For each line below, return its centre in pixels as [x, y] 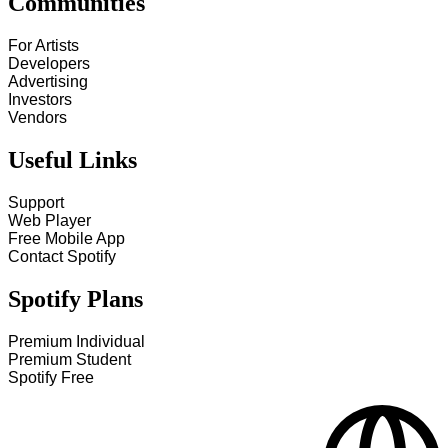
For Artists [43, 46]
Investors [40, 100]
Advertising [48, 82]
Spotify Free [51, 377]
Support [36, 203]
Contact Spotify [62, 257]
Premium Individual [76, 341]
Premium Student [69, 359]
